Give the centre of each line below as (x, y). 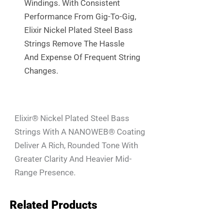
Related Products (54, 205)
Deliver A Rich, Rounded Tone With (76, 146)
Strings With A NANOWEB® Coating (80, 132)
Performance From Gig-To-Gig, (80, 17)
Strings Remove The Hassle (74, 44)
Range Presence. (45, 173)
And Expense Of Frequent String (82, 57)
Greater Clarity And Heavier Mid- (73, 159)
